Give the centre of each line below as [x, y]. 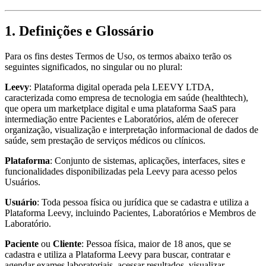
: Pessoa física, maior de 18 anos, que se [156, 243]
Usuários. [23, 182]
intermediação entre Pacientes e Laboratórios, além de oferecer [121, 119]
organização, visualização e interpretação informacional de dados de [132, 129]
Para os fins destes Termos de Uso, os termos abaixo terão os [118, 56]
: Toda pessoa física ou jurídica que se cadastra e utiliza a [143, 202]
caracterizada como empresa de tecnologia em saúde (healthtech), [126, 97]
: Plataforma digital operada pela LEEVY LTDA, [121, 87]
